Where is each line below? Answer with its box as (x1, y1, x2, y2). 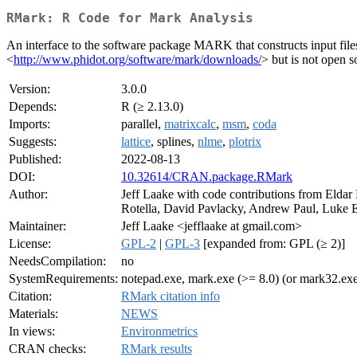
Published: (9, 152, 61, 167)
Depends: (9, 100, 57, 114)
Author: (9, 187, 48, 202)
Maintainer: (9, 219, 66, 233)
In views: (9, 324, 55, 339)
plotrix (229, 135, 261, 149)
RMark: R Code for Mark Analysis (6, 10, 253, 26)
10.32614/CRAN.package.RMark (121, 170, 292, 184)
